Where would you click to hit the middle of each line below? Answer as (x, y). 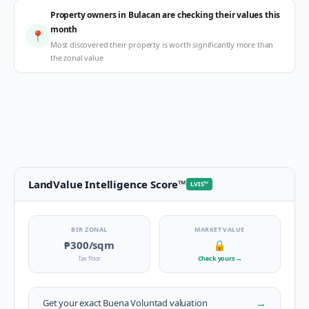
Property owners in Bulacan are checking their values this (166, 15)
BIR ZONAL (89, 229)
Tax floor (89, 258)
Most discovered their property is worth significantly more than (162, 44)
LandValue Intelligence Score (103, 184)
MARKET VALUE (220, 229)
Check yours (217, 258)
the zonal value (77, 58)
